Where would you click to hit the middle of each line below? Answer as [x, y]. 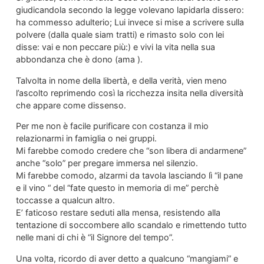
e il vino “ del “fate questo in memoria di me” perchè [117, 188]
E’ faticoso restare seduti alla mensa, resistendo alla [118, 213]
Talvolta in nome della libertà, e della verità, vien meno [121, 80]
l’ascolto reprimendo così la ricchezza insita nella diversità [129, 93]
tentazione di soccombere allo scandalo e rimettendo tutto [131, 225]
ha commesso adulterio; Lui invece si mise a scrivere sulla [130, 22]
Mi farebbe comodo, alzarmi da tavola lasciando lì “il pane [129, 176]
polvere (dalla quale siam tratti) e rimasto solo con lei [120, 35]
